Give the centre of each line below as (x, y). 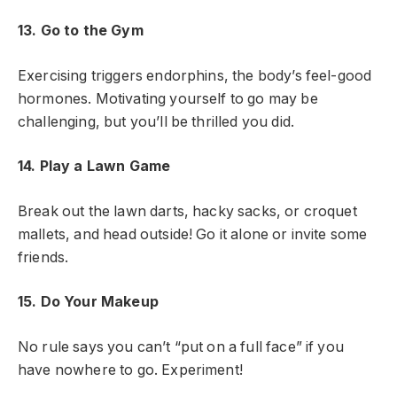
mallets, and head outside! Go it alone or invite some (193, 234)
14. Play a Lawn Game (94, 167)
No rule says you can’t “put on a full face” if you (181, 347)
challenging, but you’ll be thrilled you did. (156, 121)
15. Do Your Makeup (88, 302)
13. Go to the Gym (81, 31)
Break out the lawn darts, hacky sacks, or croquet (187, 211)
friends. (45, 257)
